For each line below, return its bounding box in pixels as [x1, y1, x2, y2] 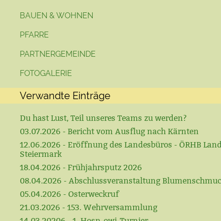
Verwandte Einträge [20, 90, 110, 102]
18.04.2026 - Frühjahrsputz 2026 [20, 163, 142, 173]
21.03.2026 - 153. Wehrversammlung [20, 203, 157, 213]
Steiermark [20, 149, 62, 159]
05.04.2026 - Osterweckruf [20, 189, 119, 199]
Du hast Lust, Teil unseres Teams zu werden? [20, 113, 187, 123]
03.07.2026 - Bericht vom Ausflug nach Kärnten [20, 127, 199, 137]
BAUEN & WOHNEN [20, 11, 93, 21]
